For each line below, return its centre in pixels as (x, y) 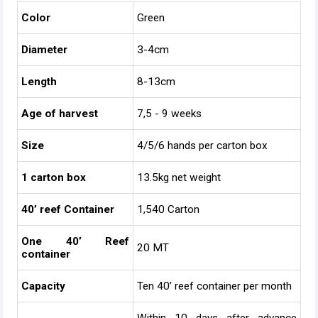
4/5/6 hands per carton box (202, 146)
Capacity (43, 286)
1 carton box (54, 177)
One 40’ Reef (75, 241)
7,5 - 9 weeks (169, 114)
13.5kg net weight (179, 177)
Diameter (44, 50)
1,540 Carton (168, 209)
